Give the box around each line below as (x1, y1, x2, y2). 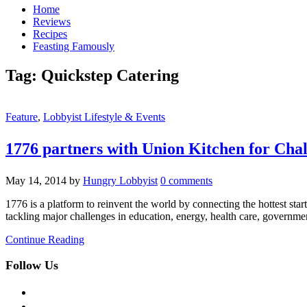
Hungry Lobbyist (83, 174, 158, 186)
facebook (32, 284, 72, 296)
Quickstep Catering (41, 66, 179, 84)
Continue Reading (5, 233, 84, 245)
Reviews (33, 16, 71, 27)
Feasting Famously (33, 40, 114, 52)
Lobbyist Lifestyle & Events (43, 110, 165, 123)
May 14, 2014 (5, 174, 66, 186)
